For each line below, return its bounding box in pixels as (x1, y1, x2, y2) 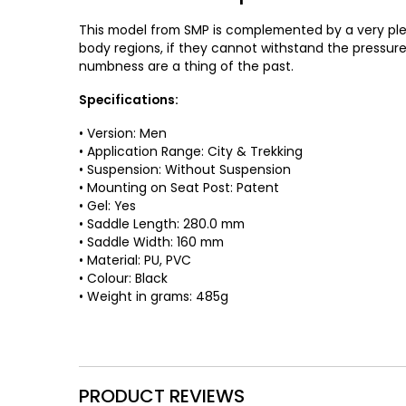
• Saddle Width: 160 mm (79, 232, 225, 251)
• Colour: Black (79, 268, 169, 287)
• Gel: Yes (79, 196, 137, 215)
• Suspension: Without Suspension (79, 159, 292, 179)
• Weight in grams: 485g (79, 286, 229, 305)
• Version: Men (79, 123, 168, 142)
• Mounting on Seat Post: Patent (79, 178, 280, 197)
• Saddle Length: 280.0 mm (79, 214, 246, 233)
